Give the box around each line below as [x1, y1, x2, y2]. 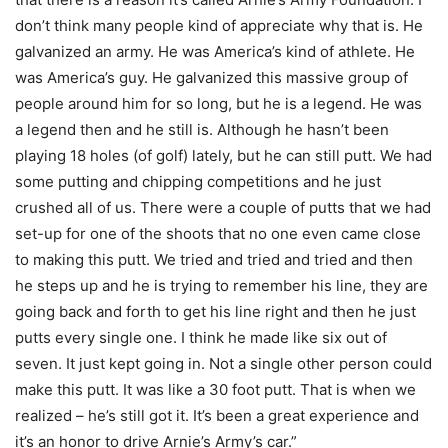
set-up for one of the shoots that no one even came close [15, 224, 421, 244]
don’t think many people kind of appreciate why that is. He [15, 16, 423, 36]
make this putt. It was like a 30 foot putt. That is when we [15, 380, 416, 400]
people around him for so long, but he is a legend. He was [15, 94, 422, 114]
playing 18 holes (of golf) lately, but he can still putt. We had [15, 146, 432, 166]
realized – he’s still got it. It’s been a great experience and [15, 406, 419, 426]
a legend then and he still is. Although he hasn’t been [15, 120, 389, 140]
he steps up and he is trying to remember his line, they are [15, 276, 428, 296]
